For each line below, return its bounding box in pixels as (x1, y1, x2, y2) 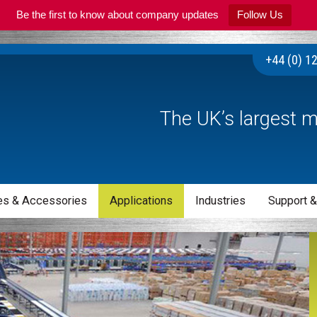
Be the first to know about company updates (16, 8, 219, 21)
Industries (195, 194, 246, 208)
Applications (110, 194, 173, 208)
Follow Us (236, 8, 283, 21)
